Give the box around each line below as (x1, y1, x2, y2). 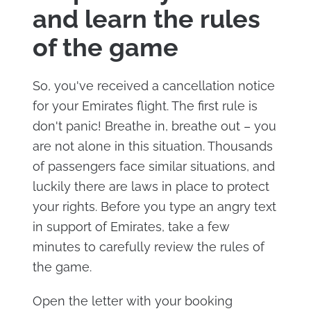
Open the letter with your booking (32, 294, 233, 308)
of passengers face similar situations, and (32, 159, 275, 174)
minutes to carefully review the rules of (32, 239, 264, 254)
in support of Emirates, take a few (32, 219, 230, 234)
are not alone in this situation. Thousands (32, 139, 273, 153)
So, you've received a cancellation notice (32, 78, 275, 93)
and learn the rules (32, 4, 260, 33)
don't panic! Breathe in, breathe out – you (32, 119, 276, 133)
